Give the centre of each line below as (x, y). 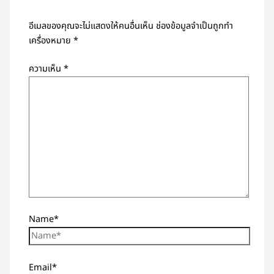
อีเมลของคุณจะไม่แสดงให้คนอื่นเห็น (91, 26)
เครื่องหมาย (51, 41)
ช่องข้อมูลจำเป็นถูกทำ (195, 26)
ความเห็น (46, 69)
